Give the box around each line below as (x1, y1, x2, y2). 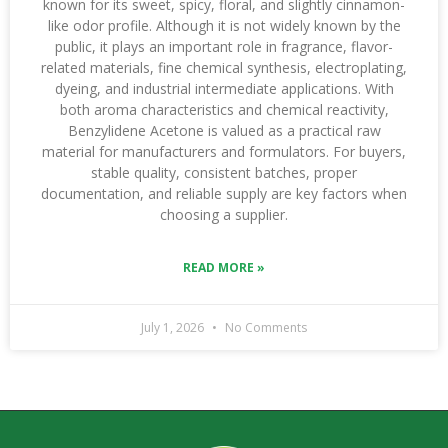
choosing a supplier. (160, 205, 288, 224)
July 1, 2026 (141, 319, 207, 336)
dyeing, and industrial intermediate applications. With (54, 79, 394, 98)
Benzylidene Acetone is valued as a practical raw (67, 121, 381, 140)
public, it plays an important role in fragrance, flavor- (55, 37, 393, 56)
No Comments (222, 319, 307, 336)
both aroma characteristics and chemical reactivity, (59, 100, 389, 119)
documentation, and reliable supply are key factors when (41, 184, 407, 203)
